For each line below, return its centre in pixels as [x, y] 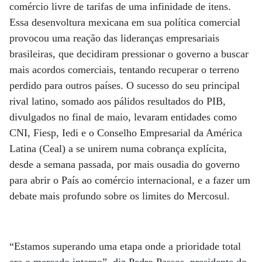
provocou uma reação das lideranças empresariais [114, 38]
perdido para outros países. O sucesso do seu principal [125, 85]
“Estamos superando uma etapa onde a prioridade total [125, 246]
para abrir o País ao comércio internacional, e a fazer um [130, 180]
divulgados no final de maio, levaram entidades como [123, 117]
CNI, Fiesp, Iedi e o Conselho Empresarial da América [126, 132]
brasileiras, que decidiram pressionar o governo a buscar [129, 54]
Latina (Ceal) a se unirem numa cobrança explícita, [118, 148]
